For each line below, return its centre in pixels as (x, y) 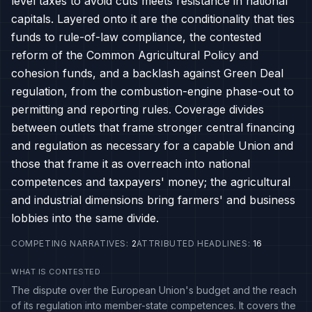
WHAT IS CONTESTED (56, 272)
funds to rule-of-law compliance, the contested (136, 37)
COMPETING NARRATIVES (69, 243)
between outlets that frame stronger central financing (153, 127)
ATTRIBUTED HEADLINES (192, 243)
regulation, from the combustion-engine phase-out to (153, 91)
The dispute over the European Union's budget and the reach (154, 290)
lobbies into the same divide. (85, 218)
